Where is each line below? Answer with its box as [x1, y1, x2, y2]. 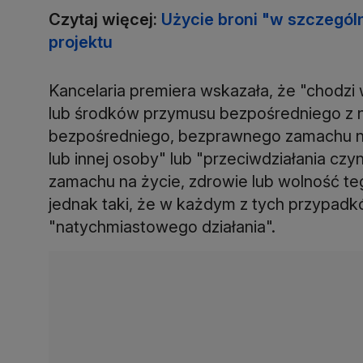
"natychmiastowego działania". [49, 216, 275, 237]
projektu [49, 32, 113, 52]
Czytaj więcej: [49, 9, 161, 29]
